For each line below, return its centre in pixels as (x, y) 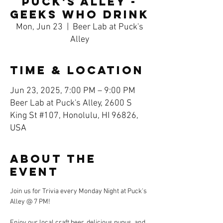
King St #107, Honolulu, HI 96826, (74, 116)
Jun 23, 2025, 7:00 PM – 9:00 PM (73, 91)
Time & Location (77, 70)
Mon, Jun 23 (39, 27)
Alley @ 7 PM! (31, 202)
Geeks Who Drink (80, 14)
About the (53, 159)
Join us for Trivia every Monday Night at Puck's (79, 191)
